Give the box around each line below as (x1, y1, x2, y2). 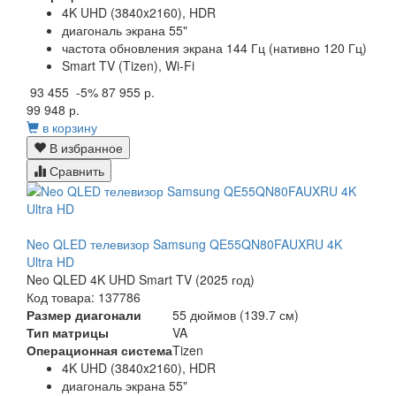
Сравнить (46, 162, 104, 180)
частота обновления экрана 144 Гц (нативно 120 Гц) (62, 39, 367, 57)
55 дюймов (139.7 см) (172, 306, 299, 324)
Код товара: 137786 (27, 288, 141, 307)
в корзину (42, 118, 97, 137)
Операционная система (27, 341, 172, 360)
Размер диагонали (27, 306, 141, 324)
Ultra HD (27, 253, 74, 271)
